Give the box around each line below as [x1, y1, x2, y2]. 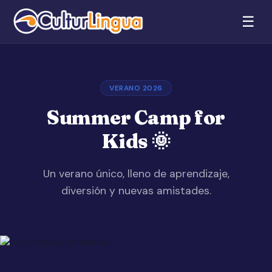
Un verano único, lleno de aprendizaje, [42, 167, 229, 180]
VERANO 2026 [109, 83, 163, 93]
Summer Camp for [47, 106, 225, 129]
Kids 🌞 [101, 129, 171, 153]
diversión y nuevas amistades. [61, 184, 211, 197]
